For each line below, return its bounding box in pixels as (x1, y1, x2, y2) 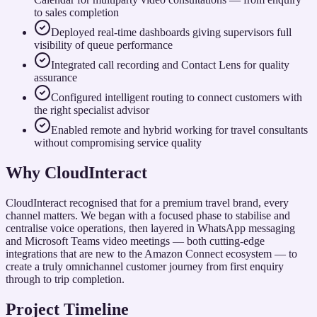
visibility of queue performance (34, 39, 173, 52)
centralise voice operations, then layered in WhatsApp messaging (6, 222, 295, 235)
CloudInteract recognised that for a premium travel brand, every (6, 197, 289, 209)
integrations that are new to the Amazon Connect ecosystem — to (6, 248, 297, 260)
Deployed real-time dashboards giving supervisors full (51, 26, 292, 39)
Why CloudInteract (6, 163, 147, 183)
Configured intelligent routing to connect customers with (51, 91, 302, 104)
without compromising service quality (34, 137, 202, 149)
